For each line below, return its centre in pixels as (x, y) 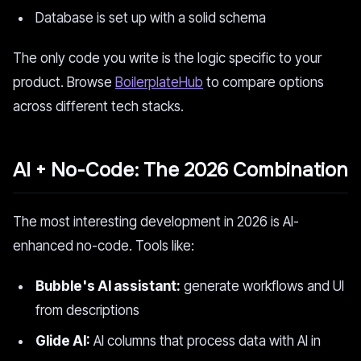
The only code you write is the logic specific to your (167, 58)
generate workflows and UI (262, 286)
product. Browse (64, 82)
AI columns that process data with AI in (205, 341)
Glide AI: (63, 341)
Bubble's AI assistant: (108, 286)
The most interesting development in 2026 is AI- (156, 222)
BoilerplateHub (159, 82)
